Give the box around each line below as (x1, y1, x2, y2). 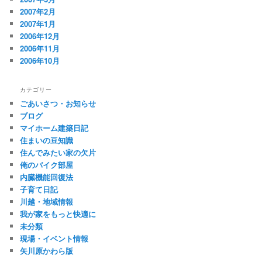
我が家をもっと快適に (20, 208, 96, 220)
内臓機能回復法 (20, 171, 74, 183)
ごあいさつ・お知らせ (20, 98, 96, 109)
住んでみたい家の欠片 (20, 147, 96, 158)
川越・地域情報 (20, 196, 74, 208)
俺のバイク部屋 (20, 159, 74, 171)
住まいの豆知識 (20, 135, 74, 146)
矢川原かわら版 (20, 245, 74, 257)
